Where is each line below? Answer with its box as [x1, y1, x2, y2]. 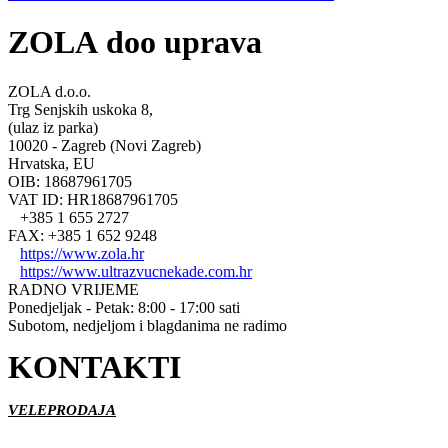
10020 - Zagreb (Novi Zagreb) [8, 136, 201, 154]
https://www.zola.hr [20, 244, 144, 262]
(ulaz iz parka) [8, 118, 98, 136]
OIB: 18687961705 [8, 172, 132, 190]
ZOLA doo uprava [8, 24, 262, 61]
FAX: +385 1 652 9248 [8, 226, 157, 244]
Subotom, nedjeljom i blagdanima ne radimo [8, 316, 287, 334]
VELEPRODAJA [8, 402, 116, 419]
